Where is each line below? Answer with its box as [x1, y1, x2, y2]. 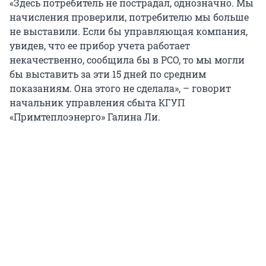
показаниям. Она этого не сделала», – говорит [9, 82, 231, 95]
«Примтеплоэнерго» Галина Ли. [9, 110, 160, 123]
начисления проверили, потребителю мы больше [9, 11, 249, 24]
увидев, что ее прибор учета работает [9, 39, 190, 52]
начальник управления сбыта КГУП [9, 96, 185, 109]
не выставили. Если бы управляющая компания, [9, 25, 248, 38]
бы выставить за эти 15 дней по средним [9, 68, 206, 81]
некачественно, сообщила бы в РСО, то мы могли [9, 53, 245, 66]
